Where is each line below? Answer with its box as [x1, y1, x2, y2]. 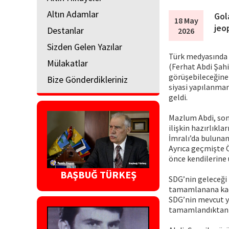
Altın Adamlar [47, 8, 99, 20]
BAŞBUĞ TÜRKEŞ [60, 168, 136, 181]
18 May [174, 15, 198, 26]
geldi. [169, 91, 188, 102]
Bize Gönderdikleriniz [47, 73, 128, 85]
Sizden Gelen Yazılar [47, 40, 122, 53]
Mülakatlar [47, 57, 88, 69]
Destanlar [47, 24, 84, 36]
